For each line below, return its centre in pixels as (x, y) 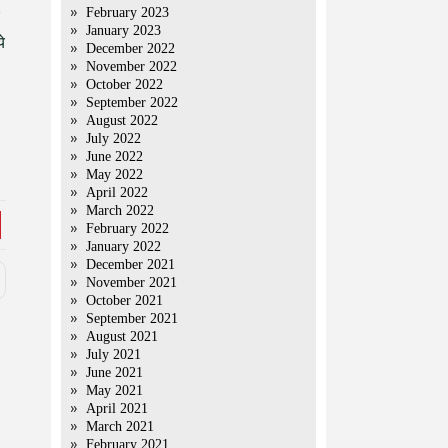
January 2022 (123, 246)
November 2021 (131, 282)
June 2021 (114, 372)
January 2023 (123, 30)
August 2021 (122, 336)
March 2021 (120, 426)
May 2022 (114, 174)
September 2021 (132, 318)
